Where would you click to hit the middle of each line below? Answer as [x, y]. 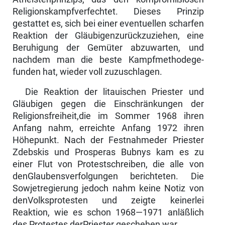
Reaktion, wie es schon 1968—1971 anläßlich [108, 213]
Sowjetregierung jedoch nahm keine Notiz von [108, 189]
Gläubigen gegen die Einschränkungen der [108, 104]
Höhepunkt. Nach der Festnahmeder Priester [108, 140]
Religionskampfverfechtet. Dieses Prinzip [108, 12]
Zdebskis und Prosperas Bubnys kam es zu [108, 152]
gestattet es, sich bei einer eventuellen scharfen [108, 24]
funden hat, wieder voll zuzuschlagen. [87, 72]
